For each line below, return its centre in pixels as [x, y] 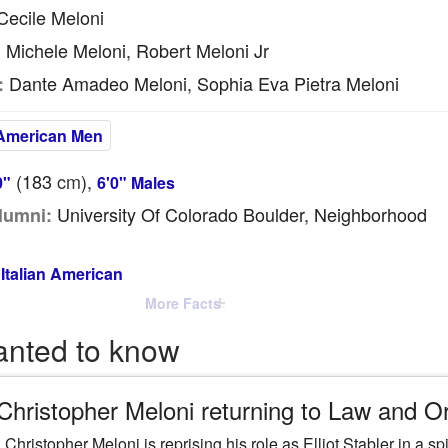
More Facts [182, 303]
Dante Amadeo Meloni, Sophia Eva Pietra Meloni [201, 83]
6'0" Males [135, 182]
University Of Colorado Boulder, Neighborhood [239, 214]
